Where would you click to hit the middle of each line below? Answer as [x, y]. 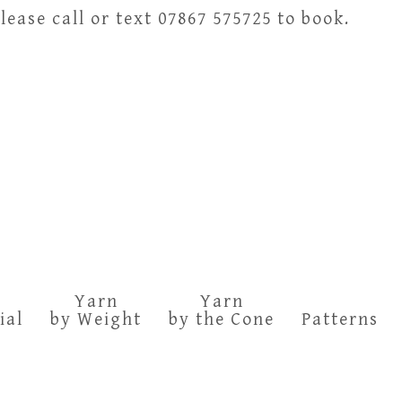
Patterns [340, 320]
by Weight [96, 320]
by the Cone [222, 320]
